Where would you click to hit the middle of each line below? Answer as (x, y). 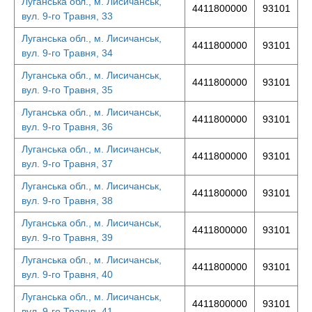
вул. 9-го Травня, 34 (67, 53)
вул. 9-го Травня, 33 (67, 16)
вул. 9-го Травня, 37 (67, 164)
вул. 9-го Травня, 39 (67, 237)
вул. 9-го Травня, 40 (67, 274)
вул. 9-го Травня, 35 (67, 90)
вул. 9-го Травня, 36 (67, 127)
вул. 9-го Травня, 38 (67, 201)
